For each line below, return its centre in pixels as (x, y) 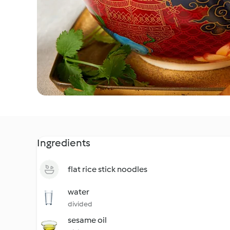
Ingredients (64, 143)
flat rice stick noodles (108, 169)
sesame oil (87, 220)
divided (80, 204)
